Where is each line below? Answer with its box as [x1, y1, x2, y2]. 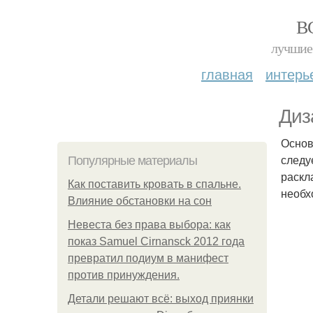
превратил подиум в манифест [68, 252, 228, 264]
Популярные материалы [68, 154, 197, 168]
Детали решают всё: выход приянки [68, 293, 254, 305]
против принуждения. [68, 269, 180, 281]
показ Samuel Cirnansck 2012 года [68, 235, 245, 247]
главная [201, 64, 253, 84]
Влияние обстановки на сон [68, 195, 212, 207]
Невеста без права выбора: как [68, 219, 231, 231]
